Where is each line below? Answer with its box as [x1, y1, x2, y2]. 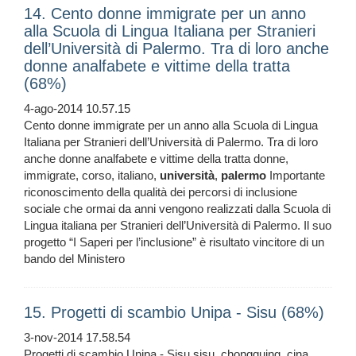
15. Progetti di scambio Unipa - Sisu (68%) [24, 304, 324, 322]
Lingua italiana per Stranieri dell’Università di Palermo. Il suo [24, 219, 331, 233]
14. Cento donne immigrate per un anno [24, 5, 306, 23]
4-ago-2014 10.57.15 [24, 102, 130, 116]
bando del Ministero [24, 252, 125, 266]
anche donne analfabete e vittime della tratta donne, [24, 152, 288, 166]
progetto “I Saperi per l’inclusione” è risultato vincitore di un [24, 235, 324, 250]
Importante [266, 168, 325, 183]
